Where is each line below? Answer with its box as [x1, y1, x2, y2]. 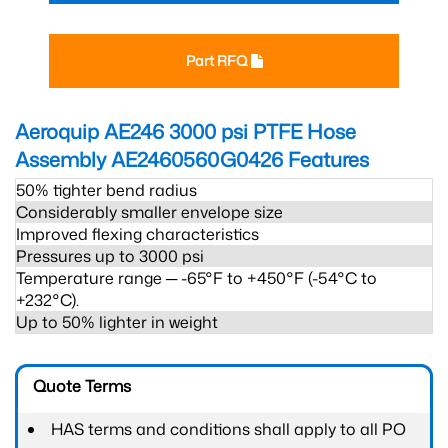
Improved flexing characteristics [16, 223, 259, 245]
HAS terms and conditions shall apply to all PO [51, 418, 406, 440]
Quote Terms [33, 375, 131, 397]
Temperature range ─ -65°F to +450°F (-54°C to [16, 267, 377, 289]
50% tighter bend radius [16, 179, 197, 201]
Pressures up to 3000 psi [16, 245, 204, 267]
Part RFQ [185, 51, 251, 70]
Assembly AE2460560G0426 [15, 145, 283, 173]
